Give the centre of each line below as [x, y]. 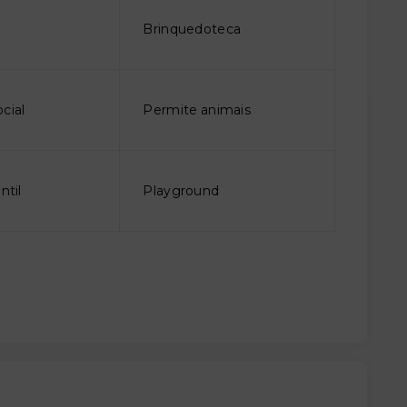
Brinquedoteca [192, 29]
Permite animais [197, 109]
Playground [181, 190]
